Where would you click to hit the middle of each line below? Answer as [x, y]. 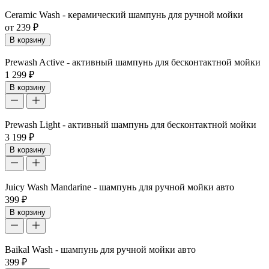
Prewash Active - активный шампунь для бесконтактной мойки [133, 62]
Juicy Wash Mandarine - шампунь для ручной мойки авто [119, 187]
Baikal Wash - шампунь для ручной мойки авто [100, 249]
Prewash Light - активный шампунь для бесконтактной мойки [131, 124]
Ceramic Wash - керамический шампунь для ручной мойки [124, 14]
